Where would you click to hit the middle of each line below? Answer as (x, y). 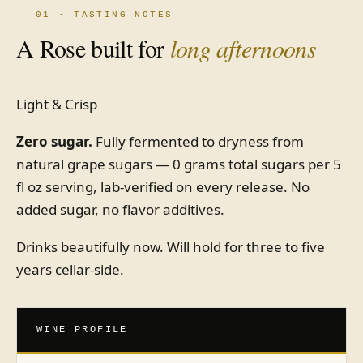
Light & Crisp (57, 104)
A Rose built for (93, 48)
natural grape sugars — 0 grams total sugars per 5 (179, 164)
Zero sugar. (54, 141)
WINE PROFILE (82, 330)
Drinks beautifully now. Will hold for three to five (171, 247)
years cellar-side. (70, 269)
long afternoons (243, 48)
